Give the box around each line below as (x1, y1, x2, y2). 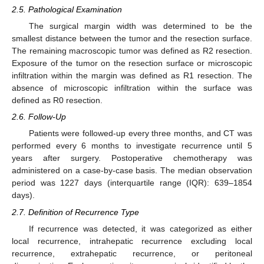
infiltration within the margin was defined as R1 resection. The (12, 71, 252, 81)
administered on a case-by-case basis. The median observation (12, 166, 252, 176)
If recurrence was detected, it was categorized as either (28, 223, 252, 233)
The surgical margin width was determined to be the (28, 21, 252, 31)
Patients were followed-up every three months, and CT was (28, 128, 252, 138)
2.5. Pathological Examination (12, 4, 122, 14)
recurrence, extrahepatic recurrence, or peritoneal (12, 248, 252, 258)
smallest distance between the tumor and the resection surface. (12, 34, 252, 44)
